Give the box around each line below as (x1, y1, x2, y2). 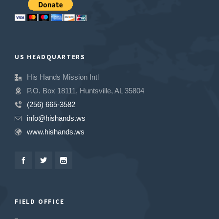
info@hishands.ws (27, 114, 86, 122)
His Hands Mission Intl (27, 73, 99, 81)
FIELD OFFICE (15, 198, 65, 205)
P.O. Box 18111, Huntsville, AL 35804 (27, 87, 144, 95)
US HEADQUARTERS (15, 53, 86, 61)
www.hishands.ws (27, 128, 85, 136)
